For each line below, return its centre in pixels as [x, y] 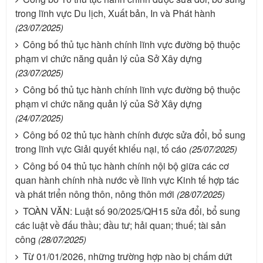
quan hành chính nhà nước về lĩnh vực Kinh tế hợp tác [127, 180]
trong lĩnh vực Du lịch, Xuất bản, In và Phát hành [115, 13]
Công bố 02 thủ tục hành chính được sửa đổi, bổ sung [134, 134]
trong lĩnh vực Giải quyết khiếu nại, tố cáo [101, 149]
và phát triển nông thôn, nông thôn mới [95, 194]
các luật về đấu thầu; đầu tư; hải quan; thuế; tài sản [121, 225]
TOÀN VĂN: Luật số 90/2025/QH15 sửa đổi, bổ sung [131, 211]
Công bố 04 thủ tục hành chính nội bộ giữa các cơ [126, 166]
